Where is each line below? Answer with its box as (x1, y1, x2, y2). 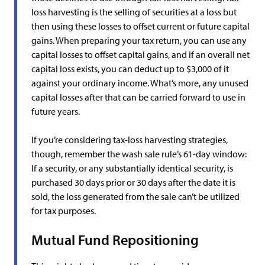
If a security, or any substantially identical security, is (31, 162, 233, 174)
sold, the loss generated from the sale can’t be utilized (31, 190, 240, 202)
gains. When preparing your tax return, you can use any (31, 34, 247, 46)
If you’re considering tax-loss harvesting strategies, (31, 134, 228, 146)
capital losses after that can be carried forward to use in (31, 91, 245, 103)
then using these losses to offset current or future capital (31, 20, 250, 32)
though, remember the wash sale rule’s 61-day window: (31, 148, 247, 160)
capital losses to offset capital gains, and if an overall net (31, 49, 250, 60)
